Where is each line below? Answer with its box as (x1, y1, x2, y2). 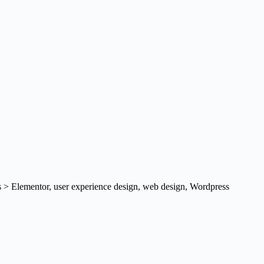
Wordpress (190, 181, 229, 192)
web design (143, 181, 185, 192)
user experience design (54, 181, 138, 192)
